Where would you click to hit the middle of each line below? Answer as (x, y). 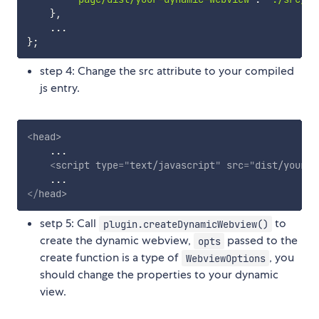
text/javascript (172, 166)
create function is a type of (111, 258)
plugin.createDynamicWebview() (185, 224)
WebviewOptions (225, 258)
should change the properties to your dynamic (159, 275)
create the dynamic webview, (117, 241)
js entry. (60, 88)
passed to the (261, 241)
